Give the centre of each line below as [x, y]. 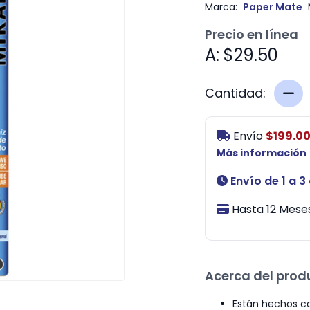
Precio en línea [251, 34]
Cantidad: [235, 93]
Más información [261, 153]
